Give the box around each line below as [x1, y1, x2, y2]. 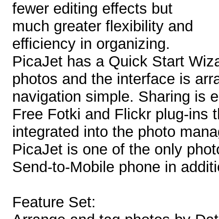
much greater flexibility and [12, 18, 193, 35]
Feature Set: [12, 194, 96, 211]
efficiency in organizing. [12, 35, 170, 53]
